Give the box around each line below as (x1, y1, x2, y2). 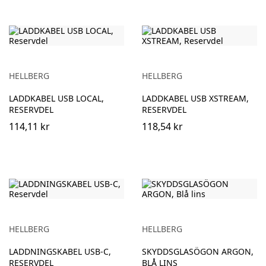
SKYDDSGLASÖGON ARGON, (142, 246, 254, 257)
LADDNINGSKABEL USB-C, (9, 246, 111, 257)
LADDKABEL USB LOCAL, (9, 93, 104, 104)
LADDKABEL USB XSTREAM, (142, 93, 249, 104)
